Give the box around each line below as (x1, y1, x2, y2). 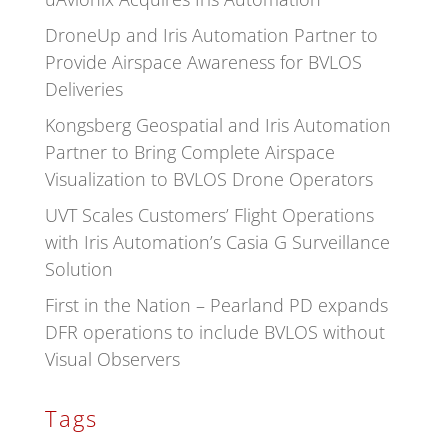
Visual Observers (44, 346, 185, 371)
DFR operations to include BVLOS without (44, 319, 385, 344)
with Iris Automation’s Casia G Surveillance (44, 229, 390, 254)
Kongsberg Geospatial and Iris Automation (44, 112, 391, 137)
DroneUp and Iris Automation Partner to (44, 22, 378, 47)
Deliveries (44, 76, 123, 101)
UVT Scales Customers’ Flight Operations (44, 202, 374, 227)
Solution (44, 256, 113, 281)
